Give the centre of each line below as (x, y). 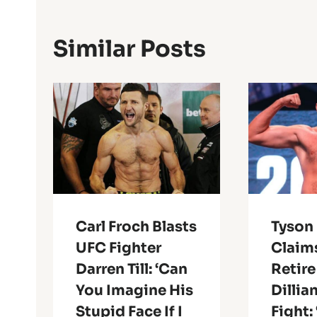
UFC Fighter (119, 248)
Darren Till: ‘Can (132, 270)
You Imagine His (134, 291)
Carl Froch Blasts (136, 227)
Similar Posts (129, 48)
